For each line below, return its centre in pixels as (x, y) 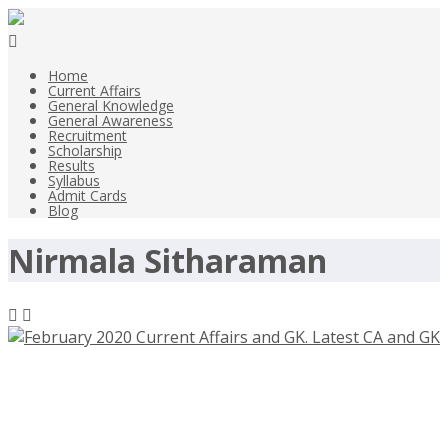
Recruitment (87, 135)
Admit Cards (87, 195)
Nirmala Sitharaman (167, 261)
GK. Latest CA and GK (132, 417)
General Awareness (110, 120)
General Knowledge (111, 105)
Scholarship (85, 150)
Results (71, 165)
